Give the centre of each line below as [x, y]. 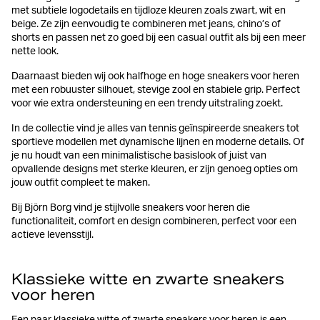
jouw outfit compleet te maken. [81, 183]
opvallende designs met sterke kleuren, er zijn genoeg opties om [155, 170]
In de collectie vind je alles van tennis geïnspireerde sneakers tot [155, 129]
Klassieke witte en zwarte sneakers [148, 279]
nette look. [35, 52]
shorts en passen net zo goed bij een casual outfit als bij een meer [159, 38]
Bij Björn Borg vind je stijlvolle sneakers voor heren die [131, 208]
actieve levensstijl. [52, 235]
